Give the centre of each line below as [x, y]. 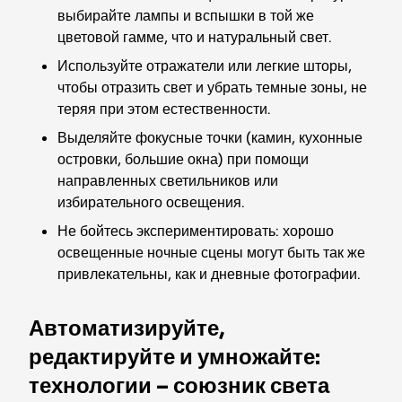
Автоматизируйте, [127, 328]
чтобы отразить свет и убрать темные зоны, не [212, 87]
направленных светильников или [168, 181]
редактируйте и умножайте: [175, 357]
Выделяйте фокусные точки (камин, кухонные [210, 138]
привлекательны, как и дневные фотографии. [209, 274]
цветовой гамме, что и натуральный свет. [195, 37]
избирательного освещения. [151, 202]
